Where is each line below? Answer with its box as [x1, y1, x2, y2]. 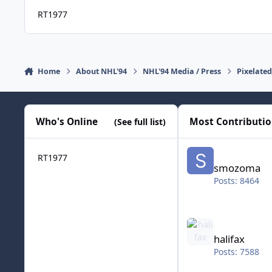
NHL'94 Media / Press [143, 66, 222, 77]
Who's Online [36, 115, 98, 128]
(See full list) [114, 115, 166, 127]
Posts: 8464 [214, 174, 260, 186]
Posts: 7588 [214, 245, 260, 257]
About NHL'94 [76, 66, 127, 77]
